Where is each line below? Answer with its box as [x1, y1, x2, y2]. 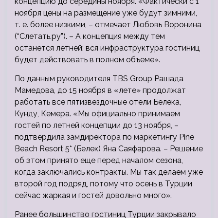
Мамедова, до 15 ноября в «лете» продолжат [15, 86, 186, 95]
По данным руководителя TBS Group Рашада [15, 74, 183, 84]
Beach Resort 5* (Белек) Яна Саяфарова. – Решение [15, 144, 203, 154]
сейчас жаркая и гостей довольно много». [15, 191, 172, 200]
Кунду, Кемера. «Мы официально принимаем [15, 109, 180, 119]
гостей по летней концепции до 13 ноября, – [15, 121, 179, 130]
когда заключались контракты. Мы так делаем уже [15, 167, 203, 177]
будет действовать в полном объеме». [15, 55, 160, 65]
